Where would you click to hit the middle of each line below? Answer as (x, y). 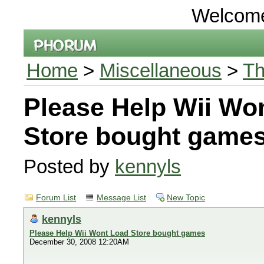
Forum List (56, 198)
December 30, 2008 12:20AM (79, 242)
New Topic (186, 198)
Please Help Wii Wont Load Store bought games (117, 233)
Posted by (69, 166)
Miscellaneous (161, 70)
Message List (121, 198)
